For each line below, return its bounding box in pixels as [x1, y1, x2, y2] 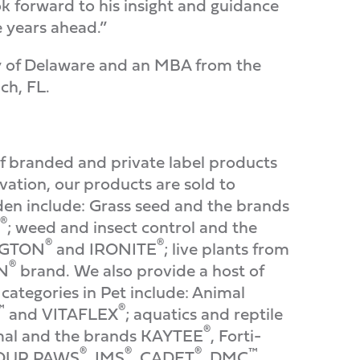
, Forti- [211, 323, 261, 348]
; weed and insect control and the [7, 215, 257, 239]
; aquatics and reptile [125, 301, 283, 326]
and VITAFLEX [5, 301, 118, 326]
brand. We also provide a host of [16, 258, 264, 283]
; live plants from [164, 236, 289, 261]
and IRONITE [52, 236, 157, 261]
